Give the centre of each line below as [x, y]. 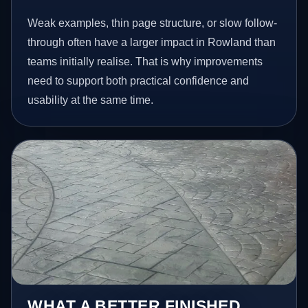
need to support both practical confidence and [139, 80]
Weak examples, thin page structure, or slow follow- [153, 23]
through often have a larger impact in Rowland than [152, 42]
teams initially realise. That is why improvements [145, 61]
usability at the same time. [91, 100]
